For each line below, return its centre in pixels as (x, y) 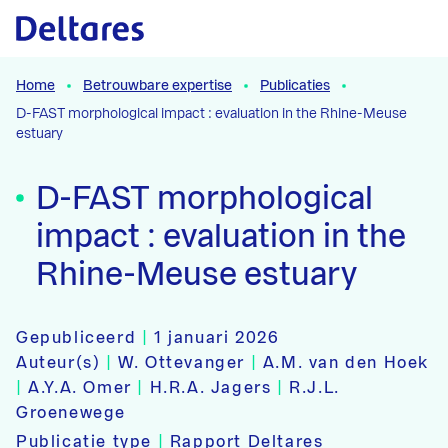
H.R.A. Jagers (213, 388)
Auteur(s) (58, 363)
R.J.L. (314, 388)
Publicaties (295, 86)
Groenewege (71, 413)
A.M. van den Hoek (346, 363)
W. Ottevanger (184, 363)
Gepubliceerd (76, 338)
